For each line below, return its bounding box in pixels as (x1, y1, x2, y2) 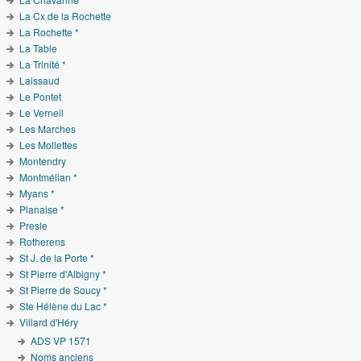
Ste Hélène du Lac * (19, 298, 108, 313)
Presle (19, 218, 48, 232)
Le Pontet (19, 89, 62, 103)
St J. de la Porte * (19, 250, 95, 264)
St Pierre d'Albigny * (19, 266, 107, 280)
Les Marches (19, 121, 77, 135)
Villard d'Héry (19, 314, 79, 329)
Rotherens (19, 234, 66, 248)
